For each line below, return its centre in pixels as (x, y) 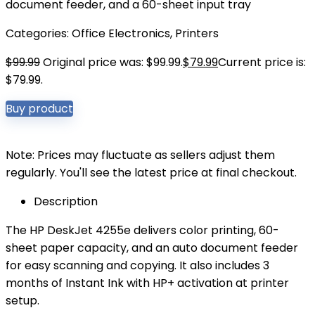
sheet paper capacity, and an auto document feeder (152, 248)
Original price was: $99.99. (113, 62)
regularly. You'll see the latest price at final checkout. (151, 173)
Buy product (39, 109)
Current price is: (262, 62)
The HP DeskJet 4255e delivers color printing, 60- (142, 230)
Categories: (39, 33)
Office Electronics (121, 33)
